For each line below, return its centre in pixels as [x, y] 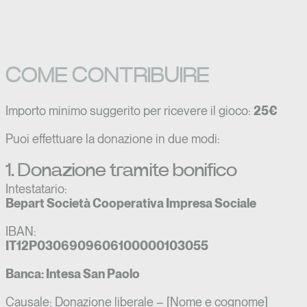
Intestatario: [36, 188]
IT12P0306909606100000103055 [107, 245]
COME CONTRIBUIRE [108, 75]
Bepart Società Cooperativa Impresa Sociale [131, 203]
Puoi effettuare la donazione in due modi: [113, 138]
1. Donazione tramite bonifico [121, 170]
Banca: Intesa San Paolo [73, 273]
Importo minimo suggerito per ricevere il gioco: [130, 110]
